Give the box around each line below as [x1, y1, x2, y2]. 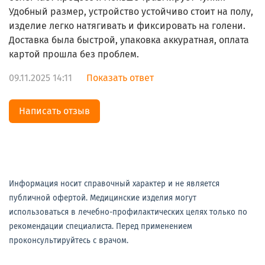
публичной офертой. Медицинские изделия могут [9, 193, 196, 203]
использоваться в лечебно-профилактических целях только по [9, 207, 247, 217]
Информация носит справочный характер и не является [9, 179, 219, 189]
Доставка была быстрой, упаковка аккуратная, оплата [9, 34, 249, 46]
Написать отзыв [19, 105, 90, 117]
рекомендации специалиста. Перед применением [9, 221, 192, 231]
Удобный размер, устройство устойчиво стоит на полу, [9, 6, 253, 18]
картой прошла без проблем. [9, 49, 139, 60]
